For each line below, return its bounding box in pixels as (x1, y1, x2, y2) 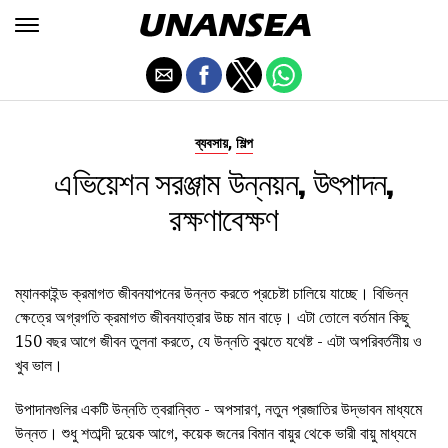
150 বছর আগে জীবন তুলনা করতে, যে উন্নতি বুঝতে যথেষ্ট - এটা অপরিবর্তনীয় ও (15, 330, 422, 352)
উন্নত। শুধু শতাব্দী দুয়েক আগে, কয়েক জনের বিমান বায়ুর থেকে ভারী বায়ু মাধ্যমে (15, 422, 416, 444)
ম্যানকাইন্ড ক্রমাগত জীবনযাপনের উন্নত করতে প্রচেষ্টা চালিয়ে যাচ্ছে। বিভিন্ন (15, 282, 408, 304)
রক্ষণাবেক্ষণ (169, 193, 279, 242)
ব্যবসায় (195, 135, 228, 152)
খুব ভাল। (15, 354, 63, 376)
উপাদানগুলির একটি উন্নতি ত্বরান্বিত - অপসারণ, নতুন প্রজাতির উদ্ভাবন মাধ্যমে (15, 398, 422, 420)
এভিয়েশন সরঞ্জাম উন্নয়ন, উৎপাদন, (54, 157, 394, 206)
